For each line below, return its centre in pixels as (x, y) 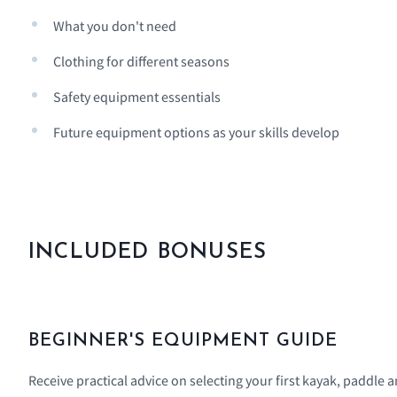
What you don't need (115, 26)
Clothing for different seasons (141, 62)
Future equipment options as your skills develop (196, 132)
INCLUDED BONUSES (148, 253)
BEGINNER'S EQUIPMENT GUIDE (183, 342)
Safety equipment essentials (137, 97)
